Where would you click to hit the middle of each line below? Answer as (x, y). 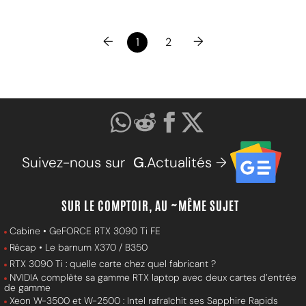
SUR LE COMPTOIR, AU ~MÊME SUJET (150, 205)
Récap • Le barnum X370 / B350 (79, 248)
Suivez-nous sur (77, 162)
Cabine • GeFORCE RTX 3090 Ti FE (85, 231)
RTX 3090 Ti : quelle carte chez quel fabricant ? (113, 264)
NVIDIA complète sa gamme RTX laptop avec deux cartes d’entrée (153, 278)
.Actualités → (185, 162)
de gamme (27, 288)
